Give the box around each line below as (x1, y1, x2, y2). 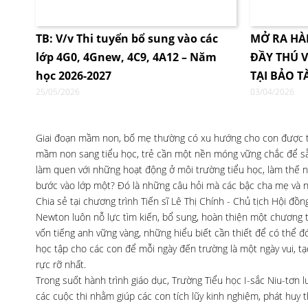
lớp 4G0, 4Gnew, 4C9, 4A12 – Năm (36, 49, 217, 65)
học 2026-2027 (36, 68, 111, 83)
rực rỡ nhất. (36, 258, 86, 271)
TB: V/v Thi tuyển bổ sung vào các (36, 31, 218, 46)
